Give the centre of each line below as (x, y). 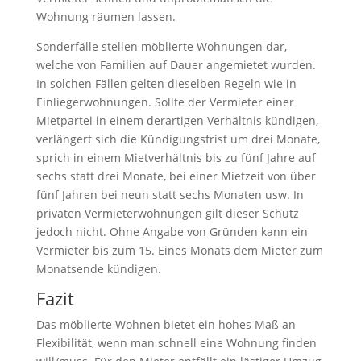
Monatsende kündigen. (98, 268)
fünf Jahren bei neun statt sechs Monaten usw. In (170, 194)
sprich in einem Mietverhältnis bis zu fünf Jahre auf (176, 157)
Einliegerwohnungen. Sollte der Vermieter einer (165, 102)
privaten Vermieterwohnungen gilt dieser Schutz (167, 213)
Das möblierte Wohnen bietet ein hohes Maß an (166, 324)
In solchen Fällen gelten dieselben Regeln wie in (166, 83)
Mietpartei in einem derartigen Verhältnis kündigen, (177, 120)
